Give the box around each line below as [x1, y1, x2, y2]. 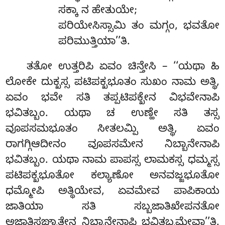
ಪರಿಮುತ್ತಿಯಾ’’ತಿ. [58, 36, 130, 50]
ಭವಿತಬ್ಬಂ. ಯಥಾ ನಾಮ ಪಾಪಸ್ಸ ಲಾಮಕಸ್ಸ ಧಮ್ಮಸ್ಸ [6, 154, 219, 169]
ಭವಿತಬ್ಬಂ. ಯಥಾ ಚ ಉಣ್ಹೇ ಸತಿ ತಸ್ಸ [6, 107, 219, 122]
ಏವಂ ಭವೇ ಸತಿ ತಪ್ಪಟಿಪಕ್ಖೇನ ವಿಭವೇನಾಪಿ [6, 92, 219, 106]
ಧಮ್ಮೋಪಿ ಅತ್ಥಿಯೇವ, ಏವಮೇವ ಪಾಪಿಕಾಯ [6, 185, 219, 200]
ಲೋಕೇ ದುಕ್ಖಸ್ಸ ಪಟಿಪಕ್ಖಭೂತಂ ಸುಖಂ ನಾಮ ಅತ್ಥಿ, [6, 76, 219, 91]
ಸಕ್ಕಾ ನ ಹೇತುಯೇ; [58, 5, 137, 19]
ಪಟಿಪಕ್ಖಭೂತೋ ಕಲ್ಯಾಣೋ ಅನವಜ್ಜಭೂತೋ [6, 170, 219, 184]
